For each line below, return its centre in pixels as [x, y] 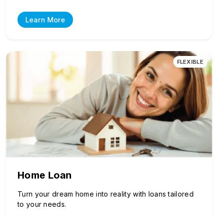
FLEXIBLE [190, 62]
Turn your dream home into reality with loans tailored [106, 194]
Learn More [45, 20]
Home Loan [45, 175]
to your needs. [42, 204]
